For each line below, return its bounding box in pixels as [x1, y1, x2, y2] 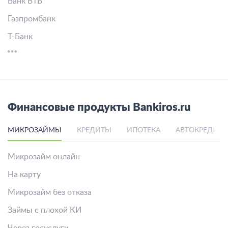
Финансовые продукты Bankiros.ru [8, 102, 191, 113]
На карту [8, 170, 41, 179]
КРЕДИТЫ [77, 127, 111, 134]
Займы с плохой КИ [8, 206, 81, 214]
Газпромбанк [8, 15, 55, 23]
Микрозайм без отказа [8, 188, 92, 196]
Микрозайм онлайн [8, 153, 80, 161]
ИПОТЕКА [127, 127, 160, 134]
